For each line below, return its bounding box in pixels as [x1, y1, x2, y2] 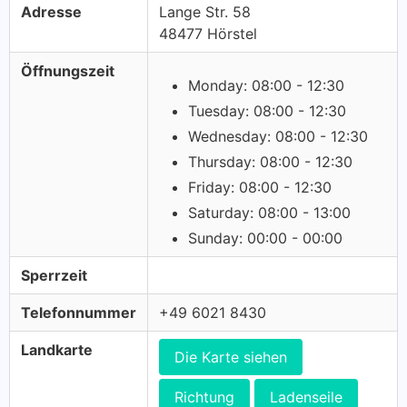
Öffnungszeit [21, 62, 114, 80]
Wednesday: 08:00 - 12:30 [188, 127, 368, 145]
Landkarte [21, 341, 93, 359]
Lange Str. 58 [159, 3, 251, 21]
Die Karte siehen [174, 348, 287, 366]
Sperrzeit [21, 266, 87, 284]
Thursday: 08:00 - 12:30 [188, 153, 352, 171]
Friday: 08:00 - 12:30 [188, 178, 332, 196]
